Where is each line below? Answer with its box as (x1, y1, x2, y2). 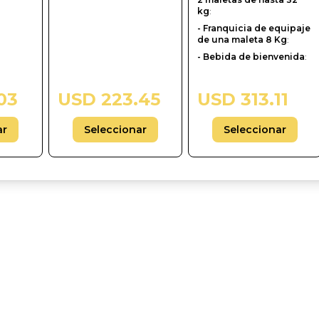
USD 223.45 (58, 89, 160, 110)
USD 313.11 (197, 89, 288, 110)
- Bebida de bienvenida (197, 51, 305, 62)
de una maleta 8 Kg (197, 34, 287, 45)
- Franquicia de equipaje (197, 23, 310, 33)
